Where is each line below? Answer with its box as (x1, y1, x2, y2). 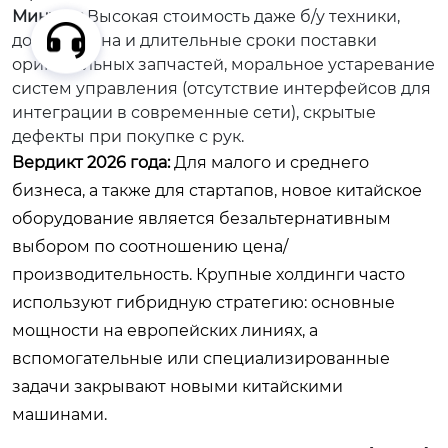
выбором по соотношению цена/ (12, 237, 288, 256)
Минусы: (12, 7, 83, 26)
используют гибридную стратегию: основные (12, 293, 395, 312)
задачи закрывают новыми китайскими (12, 377, 343, 396)
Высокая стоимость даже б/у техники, (83, 7, 400, 26)
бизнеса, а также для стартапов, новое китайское (12, 181, 422, 200)
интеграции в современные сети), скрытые (12, 103, 376, 122)
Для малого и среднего (170, 153, 369, 172)
